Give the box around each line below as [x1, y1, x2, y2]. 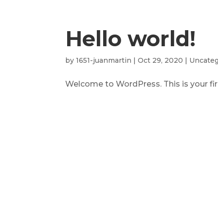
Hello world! [65, 26, 196, 52]
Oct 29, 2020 [138, 56, 183, 65]
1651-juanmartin [76, 56, 132, 65]
